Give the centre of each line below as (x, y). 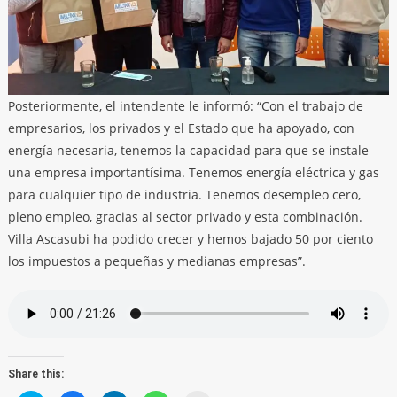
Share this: (35, 374)
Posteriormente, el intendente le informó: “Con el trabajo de (185, 106)
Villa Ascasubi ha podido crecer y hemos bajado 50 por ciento (190, 239)
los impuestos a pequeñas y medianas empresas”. (156, 261)
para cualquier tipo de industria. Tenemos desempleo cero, (184, 195)
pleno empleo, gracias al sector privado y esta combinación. (185, 217)
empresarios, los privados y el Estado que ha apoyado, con (181, 128)
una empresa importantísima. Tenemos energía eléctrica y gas (193, 173)
